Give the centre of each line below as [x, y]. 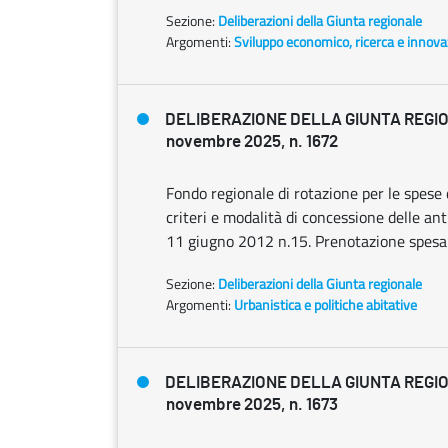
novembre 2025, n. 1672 [252, 141]
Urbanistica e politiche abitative [325, 304]
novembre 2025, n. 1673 [252, 404]
